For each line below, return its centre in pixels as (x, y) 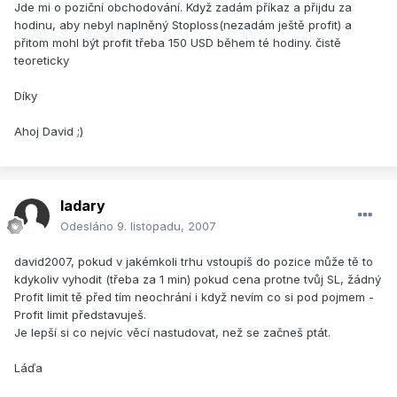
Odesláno (89, 226)
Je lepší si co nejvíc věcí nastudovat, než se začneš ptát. (172, 333)
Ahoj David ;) (49, 132)
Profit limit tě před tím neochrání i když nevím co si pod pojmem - (194, 297)
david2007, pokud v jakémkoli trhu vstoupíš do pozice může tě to (194, 262)
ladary (83, 206)
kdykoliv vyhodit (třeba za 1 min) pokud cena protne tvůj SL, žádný (198, 280)
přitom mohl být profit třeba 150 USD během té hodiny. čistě (178, 43)
